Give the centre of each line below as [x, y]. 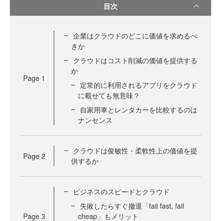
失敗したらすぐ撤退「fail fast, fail [132, 206]
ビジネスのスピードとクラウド [121, 191]
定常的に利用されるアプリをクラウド [139, 85]
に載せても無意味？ [109, 95]
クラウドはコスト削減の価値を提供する [135, 60]
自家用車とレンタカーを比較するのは [139, 110]
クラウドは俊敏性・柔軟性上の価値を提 [135, 150]
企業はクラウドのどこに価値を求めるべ [135, 36]
